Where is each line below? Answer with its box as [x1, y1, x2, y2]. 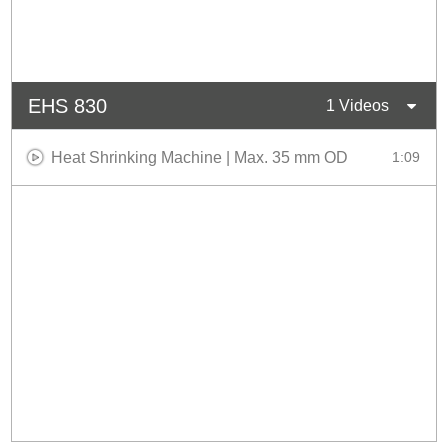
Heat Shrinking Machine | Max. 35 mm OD [51, 148, 349, 166]
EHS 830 [28, 94, 108, 117]
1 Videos [325, 97, 389, 115]
